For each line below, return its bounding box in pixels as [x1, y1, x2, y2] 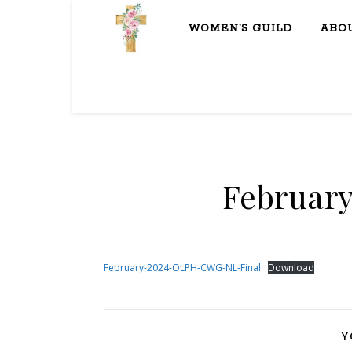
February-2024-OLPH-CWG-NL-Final [104, 261, 261, 274]
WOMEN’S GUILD [189, 22, 292, 35]
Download [268, 261, 314, 274]
